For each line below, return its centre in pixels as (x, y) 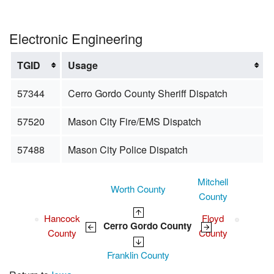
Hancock (62, 218)
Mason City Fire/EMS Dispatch (134, 122)
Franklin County (138, 255)
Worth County (138, 189)
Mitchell (213, 182)
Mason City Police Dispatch (128, 150)
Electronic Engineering (76, 39)
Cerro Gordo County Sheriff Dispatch (147, 94)
